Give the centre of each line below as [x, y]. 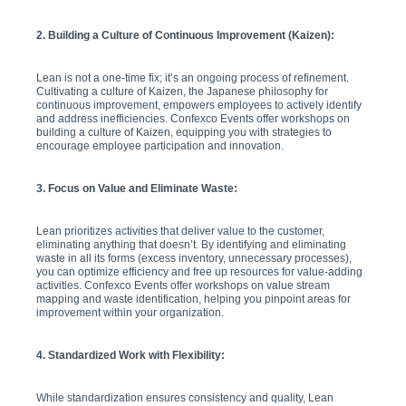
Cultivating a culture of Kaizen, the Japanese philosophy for [182, 91]
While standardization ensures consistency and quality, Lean [185, 397]
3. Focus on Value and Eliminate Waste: [137, 188]
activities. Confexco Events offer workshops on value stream [183, 285]
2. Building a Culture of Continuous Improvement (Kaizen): [185, 35]
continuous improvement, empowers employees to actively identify [199, 105]
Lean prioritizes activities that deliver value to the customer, [180, 231]
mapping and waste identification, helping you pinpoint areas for [193, 299]
